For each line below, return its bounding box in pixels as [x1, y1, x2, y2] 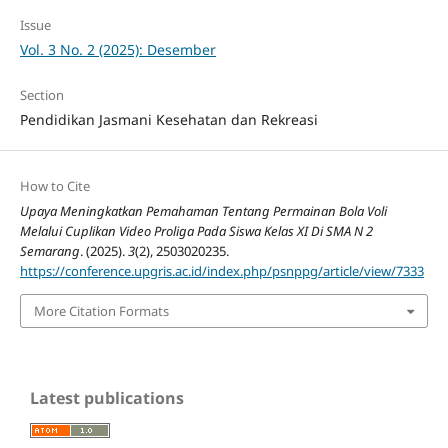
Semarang [19, 241, 80, 260]
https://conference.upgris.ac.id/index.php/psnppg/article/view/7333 [19, 261, 424, 280]
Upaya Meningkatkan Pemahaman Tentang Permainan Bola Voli [19, 201, 387, 220]
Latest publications [30, 387, 184, 410]
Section [19, 85, 64, 104]
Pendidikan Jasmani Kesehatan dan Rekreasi [19, 109, 318, 129]
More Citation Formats [33, 301, 169, 320]
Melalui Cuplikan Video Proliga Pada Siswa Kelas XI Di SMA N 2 [19, 221, 373, 240]
